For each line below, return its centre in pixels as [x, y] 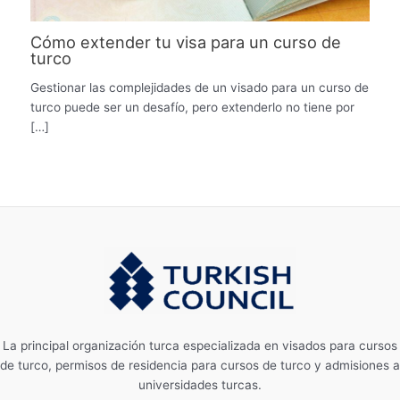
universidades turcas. [200, 385]
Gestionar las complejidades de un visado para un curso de [200, 88]
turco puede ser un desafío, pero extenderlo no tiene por [193, 108]
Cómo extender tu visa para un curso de [186, 42]
